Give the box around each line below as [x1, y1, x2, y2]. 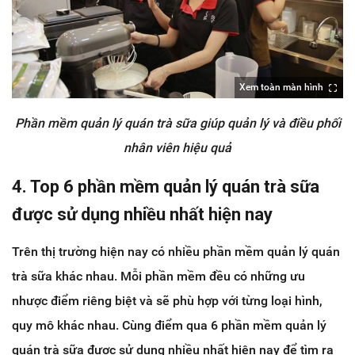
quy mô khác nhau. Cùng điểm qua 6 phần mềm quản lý [12, 317, 326, 333]
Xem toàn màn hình [239, 81, 323, 93]
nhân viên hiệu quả [124, 139, 231, 155]
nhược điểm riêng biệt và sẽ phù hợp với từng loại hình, [12, 292, 323, 308]
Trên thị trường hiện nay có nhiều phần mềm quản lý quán [12, 243, 340, 259]
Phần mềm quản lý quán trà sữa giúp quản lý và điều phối [14, 115, 341, 131]
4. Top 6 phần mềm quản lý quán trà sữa [12, 176, 319, 197]
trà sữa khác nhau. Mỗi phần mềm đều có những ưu [12, 268, 305, 284]
